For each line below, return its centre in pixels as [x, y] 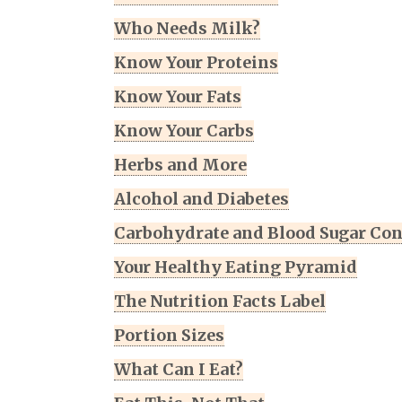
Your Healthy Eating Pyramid [236, 267]
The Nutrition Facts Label [220, 301]
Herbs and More [180, 165]
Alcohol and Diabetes [201, 199]
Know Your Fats [178, 97]
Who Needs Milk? [187, 29]
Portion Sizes [169, 336]
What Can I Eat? [179, 370]
